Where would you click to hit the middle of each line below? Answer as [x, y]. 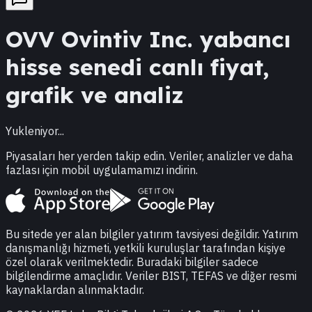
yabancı [242, 39]
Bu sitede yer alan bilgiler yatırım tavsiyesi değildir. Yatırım [152, 234]
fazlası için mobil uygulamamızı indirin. [102, 170]
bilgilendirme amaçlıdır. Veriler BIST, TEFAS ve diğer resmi [151, 275]
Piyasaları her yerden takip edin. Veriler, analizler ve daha [149, 156]
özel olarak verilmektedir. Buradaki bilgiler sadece [132, 262]
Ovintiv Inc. [127, 39]
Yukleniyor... [35, 131]
